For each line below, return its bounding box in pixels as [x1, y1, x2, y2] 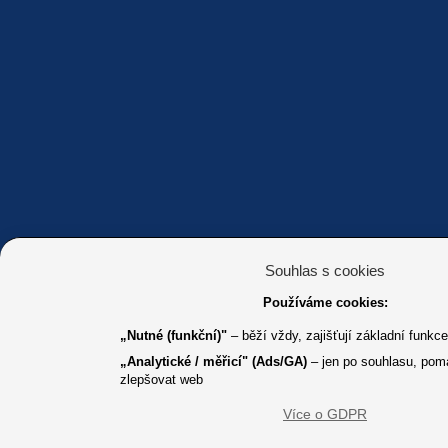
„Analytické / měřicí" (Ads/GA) [120, 354, 307, 369]
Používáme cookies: [262, 295, 388, 310]
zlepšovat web [120, 372, 203, 387]
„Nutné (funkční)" [120, 328, 227, 343]
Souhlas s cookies [265, 262, 385, 279]
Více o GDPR [283, 406, 367, 422]
